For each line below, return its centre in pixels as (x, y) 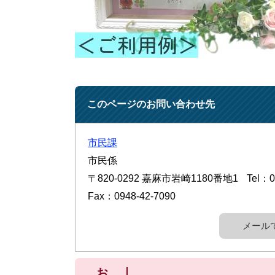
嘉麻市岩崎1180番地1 (190, 178)
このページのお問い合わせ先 (151, 104)
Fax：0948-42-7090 (132, 196)
